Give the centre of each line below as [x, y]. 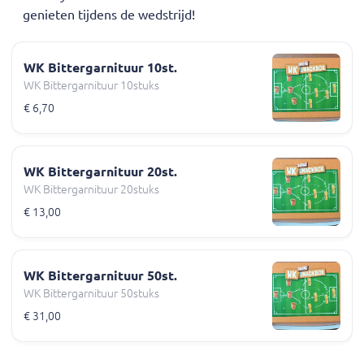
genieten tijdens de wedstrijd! [109, 14]
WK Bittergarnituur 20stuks [91, 190]
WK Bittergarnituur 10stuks [91, 86]
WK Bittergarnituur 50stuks [91, 294]
